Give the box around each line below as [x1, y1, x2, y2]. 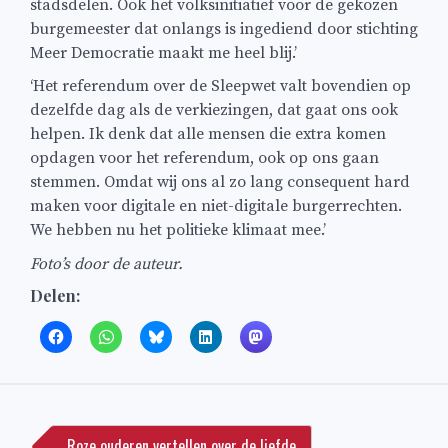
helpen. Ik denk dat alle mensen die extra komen [30, 124, 386, 145]
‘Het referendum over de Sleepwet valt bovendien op [30, 76, 411, 97]
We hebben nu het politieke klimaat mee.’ [30, 220, 326, 241]
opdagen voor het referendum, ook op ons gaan [30, 148, 379, 169]
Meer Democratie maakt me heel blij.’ [30, 42, 297, 63]
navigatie [29, 415, 116, 443]
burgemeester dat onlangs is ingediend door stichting [30, 18, 418, 39]
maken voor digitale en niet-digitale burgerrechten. [30, 196, 402, 217]
